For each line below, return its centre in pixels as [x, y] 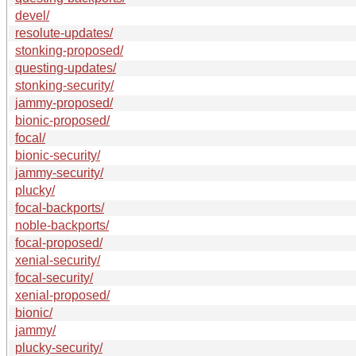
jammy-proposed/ [64, 103]
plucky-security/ [59, 347]
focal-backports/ [60, 207]
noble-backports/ [62, 225]
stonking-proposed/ [69, 50]
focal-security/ [54, 277]
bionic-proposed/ [62, 120]
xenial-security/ [58, 260]
